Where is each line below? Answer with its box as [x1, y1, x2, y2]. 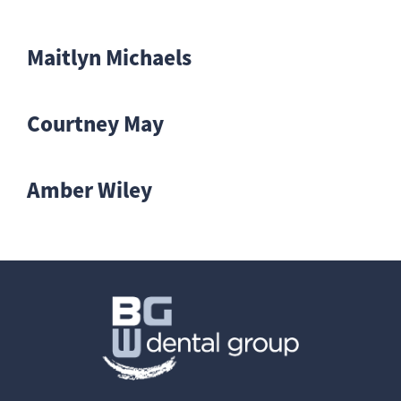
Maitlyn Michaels [27, 41, 192, 72]
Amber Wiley [27, 174, 152, 204]
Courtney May [27, 107, 164, 138]
